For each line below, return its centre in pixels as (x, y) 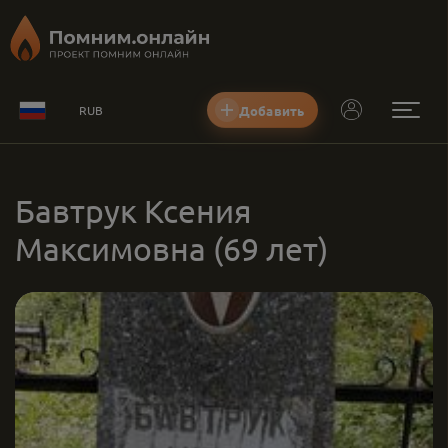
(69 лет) (270, 248)
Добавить (272, 110)
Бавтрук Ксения (133, 210)
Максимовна (110, 248)
